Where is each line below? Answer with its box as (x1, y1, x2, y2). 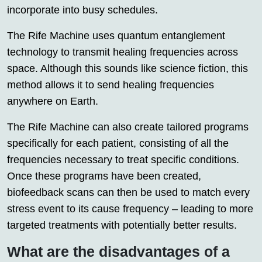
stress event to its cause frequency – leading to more (7, 202, 253, 215)
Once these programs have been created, (7, 170, 201, 182)
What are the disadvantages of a (7, 243, 230, 260)
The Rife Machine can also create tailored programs (7, 120, 249, 133)
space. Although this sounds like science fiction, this (7, 62, 248, 74)
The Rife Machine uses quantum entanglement (7, 29, 225, 42)
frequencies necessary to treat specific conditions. (7, 153, 239, 166)
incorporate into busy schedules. (7, 4, 158, 16)
